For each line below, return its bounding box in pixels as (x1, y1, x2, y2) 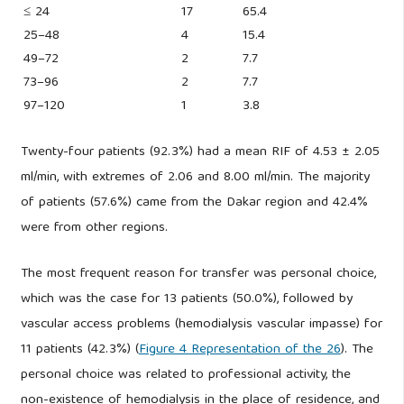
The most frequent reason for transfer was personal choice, (20, 262, 376, 287)
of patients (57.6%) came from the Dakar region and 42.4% (20, 191, 368, 216)
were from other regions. (20, 216, 168, 241)
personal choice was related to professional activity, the (20, 363, 351, 388)
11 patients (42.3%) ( (20, 338, 139, 363)
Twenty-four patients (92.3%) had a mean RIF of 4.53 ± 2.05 (20, 141, 380, 165)
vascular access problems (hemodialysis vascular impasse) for (20, 313, 382, 337)
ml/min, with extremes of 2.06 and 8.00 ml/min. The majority (20, 166, 370, 190)
